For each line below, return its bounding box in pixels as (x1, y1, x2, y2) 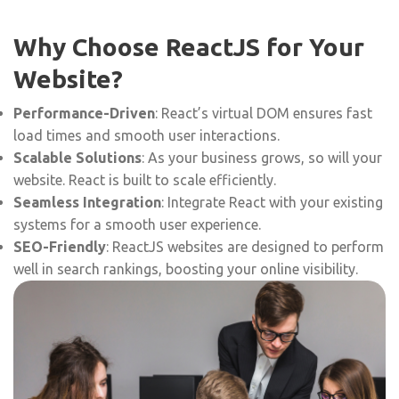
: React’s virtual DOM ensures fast (155, 104, 372, 121)
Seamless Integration (13, 193, 161, 210)
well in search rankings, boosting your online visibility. (13, 260, 358, 277)
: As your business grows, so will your (142, 149, 382, 166)
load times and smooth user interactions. (13, 126, 280, 143)
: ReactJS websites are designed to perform (106, 238, 384, 255)
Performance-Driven (13, 104, 155, 121)
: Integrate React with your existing (161, 193, 383, 210)
